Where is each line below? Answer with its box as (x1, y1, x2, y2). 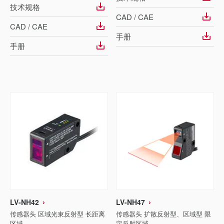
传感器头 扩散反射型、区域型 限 (116, 209, 211, 218)
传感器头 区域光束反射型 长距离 (10, 209, 105, 218)
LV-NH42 (10, 197, 39, 207)
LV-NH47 (116, 197, 145, 207)
